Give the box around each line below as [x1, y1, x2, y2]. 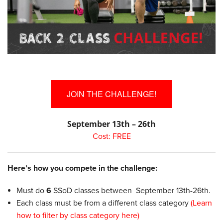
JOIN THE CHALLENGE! [67, 88, 156, 100]
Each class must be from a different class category [16, 198, 191, 208]
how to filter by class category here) [16, 210, 139, 221]
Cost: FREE [92, 131, 131, 141]
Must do [16, 185, 46, 196]
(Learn [190, 198, 212, 208]
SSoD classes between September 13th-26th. [51, 185, 211, 196]
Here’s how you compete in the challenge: [7, 163, 157, 173]
